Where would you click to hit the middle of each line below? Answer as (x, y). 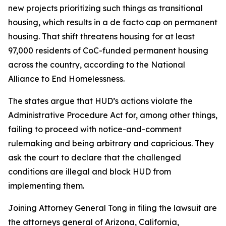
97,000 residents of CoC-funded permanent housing (108, 50)
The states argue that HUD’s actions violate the (100, 101)
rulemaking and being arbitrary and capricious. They (111, 143)
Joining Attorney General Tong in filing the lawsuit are (112, 208)
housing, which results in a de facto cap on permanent (113, 22)
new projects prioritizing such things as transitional (105, 8)
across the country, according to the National (97, 64)
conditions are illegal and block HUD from (90, 171)
